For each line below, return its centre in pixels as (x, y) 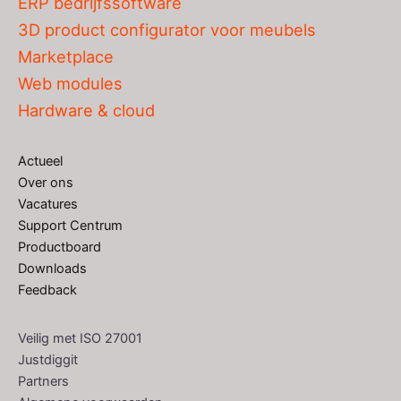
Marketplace (66, 56)
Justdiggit (48, 360)
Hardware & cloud (86, 110)
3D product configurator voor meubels (167, 30)
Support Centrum (70, 226)
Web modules (70, 83)
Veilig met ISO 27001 (80, 338)
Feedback (47, 290)
